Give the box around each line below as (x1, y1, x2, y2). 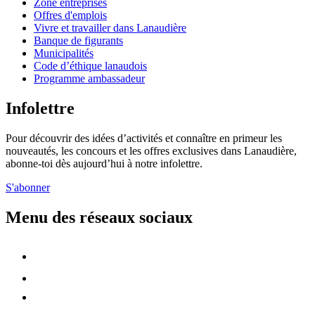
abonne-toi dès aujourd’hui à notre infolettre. (6, 157, 202, 170)
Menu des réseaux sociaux (6, 207, 193, 226)
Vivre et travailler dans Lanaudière (34, 22, 186, 34)
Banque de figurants (34, 34, 123, 47)
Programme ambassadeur (34, 72, 145, 85)
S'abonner (6, 181, 50, 194)
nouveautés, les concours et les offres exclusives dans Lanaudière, (6, 145, 297, 157)
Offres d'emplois (34, 9, 107, 22)
